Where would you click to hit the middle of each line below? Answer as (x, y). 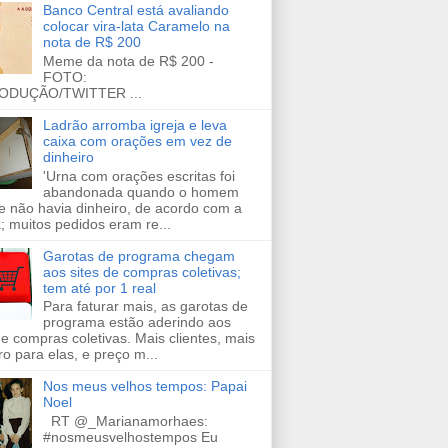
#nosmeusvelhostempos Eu (130, 437)
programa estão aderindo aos (136, 322)
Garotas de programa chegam (138, 255)
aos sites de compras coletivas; (141, 271)
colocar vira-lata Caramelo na (136, 25)
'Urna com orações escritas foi (138, 175)
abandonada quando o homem (140, 191)
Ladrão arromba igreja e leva (134, 124)
